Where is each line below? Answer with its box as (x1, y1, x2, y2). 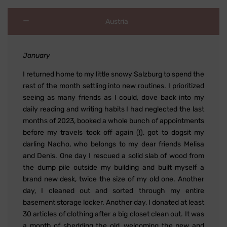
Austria (105, 17, 128, 26)
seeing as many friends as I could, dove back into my (23, 93, 204, 102)
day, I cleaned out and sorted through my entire (23, 186, 204, 195)
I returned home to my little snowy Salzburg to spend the (23, 69, 204, 79)
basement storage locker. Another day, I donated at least (23, 198, 204, 207)
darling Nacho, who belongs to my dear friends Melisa (23, 139, 204, 148)
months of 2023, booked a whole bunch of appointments (23, 116, 204, 125)
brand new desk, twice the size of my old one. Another (23, 174, 204, 183)
